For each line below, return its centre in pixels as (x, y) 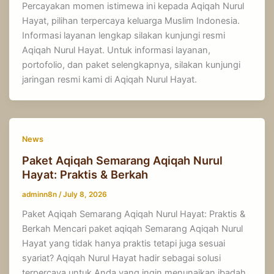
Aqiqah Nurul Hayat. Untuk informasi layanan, (117, 50)
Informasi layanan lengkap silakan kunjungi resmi (124, 36)
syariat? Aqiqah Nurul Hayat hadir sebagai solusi (122, 258)
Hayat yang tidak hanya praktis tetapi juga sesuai (124, 244)
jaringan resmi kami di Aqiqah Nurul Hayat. (110, 80)
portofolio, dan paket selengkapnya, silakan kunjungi (131, 65)
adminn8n (41, 194)
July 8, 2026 (85, 194)
